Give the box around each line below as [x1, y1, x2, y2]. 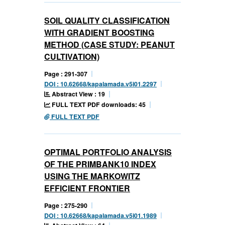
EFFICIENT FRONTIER [44, 182, 130, 194]
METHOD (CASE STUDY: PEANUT [44, 38, 175, 50]
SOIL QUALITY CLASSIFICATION [44, 14, 170, 26]
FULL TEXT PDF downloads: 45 [50, 99, 146, 109]
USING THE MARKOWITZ [44, 170, 140, 182]
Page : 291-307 [44, 69, 87, 78]
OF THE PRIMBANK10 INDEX [44, 158, 156, 170]
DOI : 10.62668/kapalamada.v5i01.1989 [44, 210, 157, 220]
